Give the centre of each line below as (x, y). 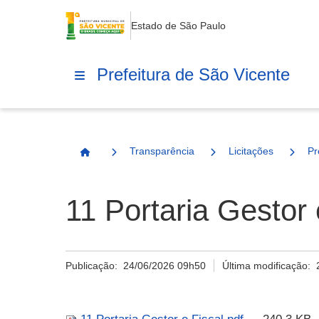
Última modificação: (270, 266)
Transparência (162, 151)
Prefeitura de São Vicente (193, 74)
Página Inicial (117, 158)
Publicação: (94, 266)
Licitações (251, 151)
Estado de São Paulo (178, 26)
